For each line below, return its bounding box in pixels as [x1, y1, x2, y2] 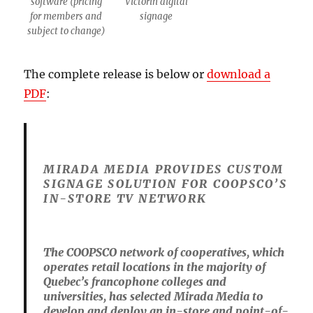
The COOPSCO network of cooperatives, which [43, 245, 285, 259]
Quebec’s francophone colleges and [43, 274, 227, 289]
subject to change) [27, 24, 105, 37]
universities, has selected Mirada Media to [43, 289, 264, 303]
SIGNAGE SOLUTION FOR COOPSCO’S [43, 176, 287, 191]
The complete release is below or [24, 66, 208, 81]
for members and [30, 10, 103, 22]
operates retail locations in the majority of [43, 259, 266, 274]
